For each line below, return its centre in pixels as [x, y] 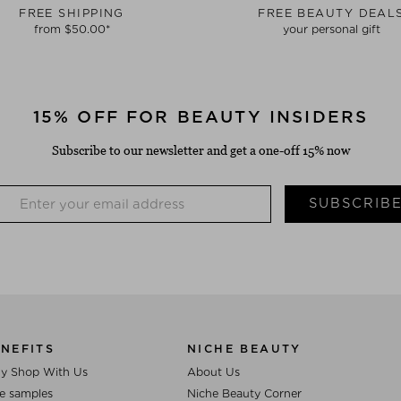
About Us [213, 371]
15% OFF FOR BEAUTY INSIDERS [200, 116]
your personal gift [331, 29]
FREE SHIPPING [72, 13]
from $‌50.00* [72, 29]
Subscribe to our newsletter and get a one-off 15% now [200, 149]
